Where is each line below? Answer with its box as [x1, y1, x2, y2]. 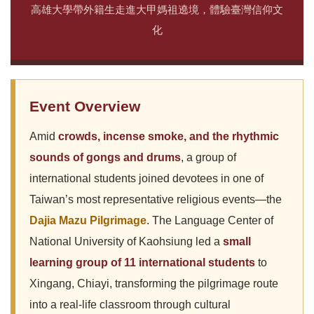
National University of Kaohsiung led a [29, 235, 223, 247]
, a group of [181, 151, 236, 163]
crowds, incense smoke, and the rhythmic [58, 130, 279, 142]
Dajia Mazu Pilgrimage [29, 214, 146, 226]
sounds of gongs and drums [29, 151, 181, 163]
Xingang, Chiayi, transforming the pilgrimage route [29, 278, 278, 289]
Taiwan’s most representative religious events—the [29, 193, 282, 205]
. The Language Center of [146, 214, 273, 226]
